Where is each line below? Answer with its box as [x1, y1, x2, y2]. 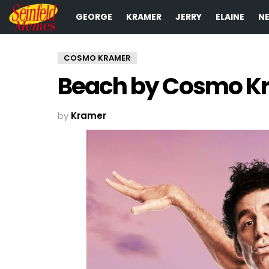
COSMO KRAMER [64, 52, 131, 64]
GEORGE [76, 11, 112, 23]
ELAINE [216, 11, 244, 23]
